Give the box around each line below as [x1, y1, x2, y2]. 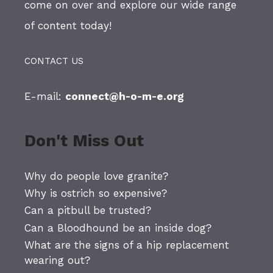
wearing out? [24, 254, 90, 267]
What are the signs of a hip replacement [24, 239, 229, 252]
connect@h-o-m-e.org [65, 90, 184, 102]
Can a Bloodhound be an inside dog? [24, 221, 211, 234]
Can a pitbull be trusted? [24, 204, 151, 217]
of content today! [24, 19, 112, 32]
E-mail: [24, 90, 65, 102]
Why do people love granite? [24, 169, 168, 182]
